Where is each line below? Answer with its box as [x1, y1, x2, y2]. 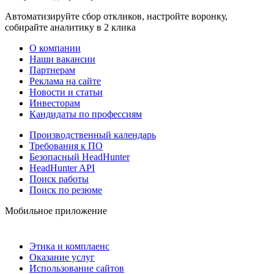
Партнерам [29, 64, 75, 75]
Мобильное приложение [5, 205, 107, 216]
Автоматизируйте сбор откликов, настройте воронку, [5, 10, 228, 21]
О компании [29, 42, 81, 53]
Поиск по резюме [29, 184, 102, 195]
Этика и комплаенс [29, 240, 109, 251]
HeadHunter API [29, 162, 95, 173]
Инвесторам [29, 97, 80, 108]
